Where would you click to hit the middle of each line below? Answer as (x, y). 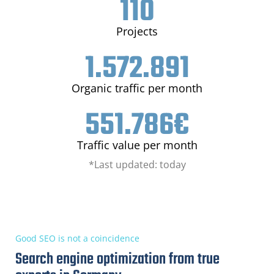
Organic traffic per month (137, 88)
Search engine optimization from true (117, 259)
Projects (137, 31)
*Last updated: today (137, 164)
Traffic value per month (137, 145)
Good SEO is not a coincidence (77, 238)
